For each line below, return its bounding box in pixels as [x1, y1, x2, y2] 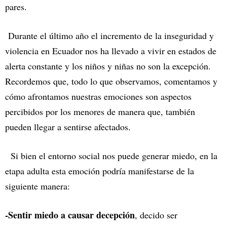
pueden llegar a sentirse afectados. [5, 121, 131, 133]
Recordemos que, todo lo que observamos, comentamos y [5, 75, 217, 88]
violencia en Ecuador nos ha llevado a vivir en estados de [5, 45, 216, 57]
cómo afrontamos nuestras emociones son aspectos [5, 90, 192, 103]
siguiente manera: [5, 180, 70, 193]
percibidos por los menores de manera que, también [5, 105, 195, 118]
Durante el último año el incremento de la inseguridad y [5, 29, 214, 42]
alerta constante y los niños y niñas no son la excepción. [5, 60, 211, 72]
